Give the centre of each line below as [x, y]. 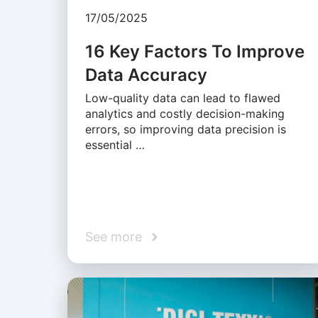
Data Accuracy [146, 75]
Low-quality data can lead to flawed [182, 98]
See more [113, 237]
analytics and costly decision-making [185, 114]
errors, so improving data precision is [185, 130]
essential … [115, 145]
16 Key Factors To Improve [194, 52]
